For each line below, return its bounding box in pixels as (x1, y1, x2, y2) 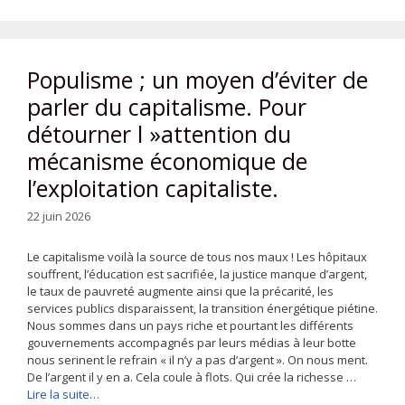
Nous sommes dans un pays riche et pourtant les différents (27, 316, 353, 334)
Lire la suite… (27, 385, 99, 402)
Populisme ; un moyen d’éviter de (27, 64, 368, 96)
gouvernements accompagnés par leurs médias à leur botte (27, 334, 356, 351)
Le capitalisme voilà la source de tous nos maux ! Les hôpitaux (27, 248, 367, 265)
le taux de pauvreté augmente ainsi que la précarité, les (27, 282, 334, 299)
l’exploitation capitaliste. (27, 173, 278, 204)
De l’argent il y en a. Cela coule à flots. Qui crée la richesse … (27, 368, 356, 385)
